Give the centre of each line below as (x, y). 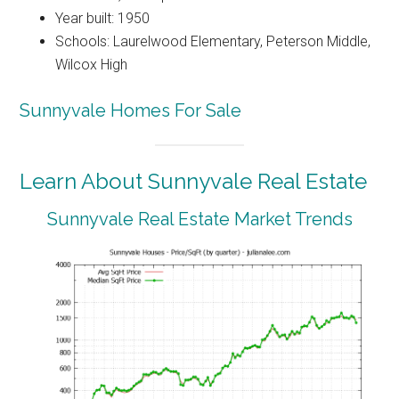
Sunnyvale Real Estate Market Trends (199, 220)
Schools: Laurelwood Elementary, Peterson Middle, (213, 41)
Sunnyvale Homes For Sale (131, 110)
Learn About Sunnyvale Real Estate (194, 182)
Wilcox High (92, 64)
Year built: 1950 (103, 18)
